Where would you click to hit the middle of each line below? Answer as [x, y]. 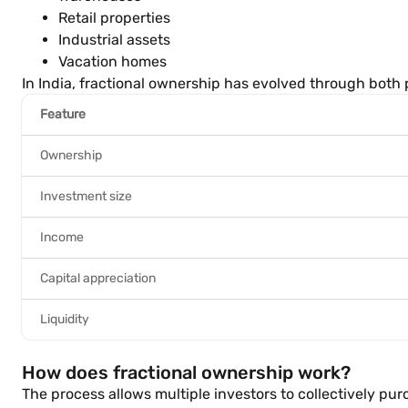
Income [62, 237]
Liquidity [65, 319]
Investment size [86, 196]
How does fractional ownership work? [186, 372]
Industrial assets [114, 40]
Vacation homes [112, 61]
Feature [63, 114]
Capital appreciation [98, 278]
